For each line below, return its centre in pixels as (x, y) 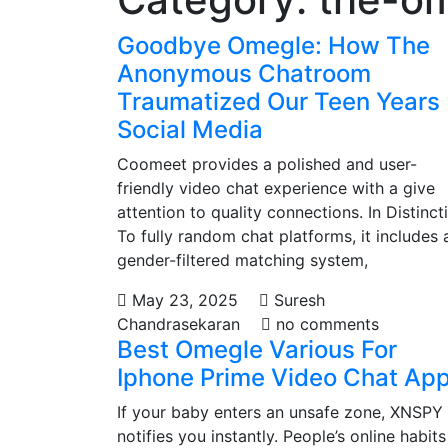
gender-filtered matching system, (242, 260)
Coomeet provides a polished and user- (267, 164)
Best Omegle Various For (257, 349)
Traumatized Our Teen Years (278, 101)
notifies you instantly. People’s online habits (281, 436)
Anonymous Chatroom (244, 73)
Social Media (190, 129)
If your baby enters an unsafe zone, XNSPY (280, 412)
